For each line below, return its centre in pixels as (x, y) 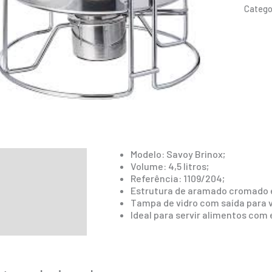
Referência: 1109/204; (178, 178)
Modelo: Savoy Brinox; (178, 154)
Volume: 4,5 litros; (170, 166)
